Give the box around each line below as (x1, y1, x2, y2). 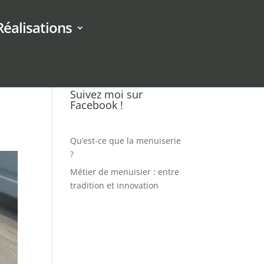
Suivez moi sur (70, 87, 143, 101)
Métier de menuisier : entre (70, 166, 180, 177)
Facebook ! (70, 98, 124, 112)
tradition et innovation (70, 180, 159, 191)
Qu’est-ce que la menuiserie (70, 135, 181, 146)
